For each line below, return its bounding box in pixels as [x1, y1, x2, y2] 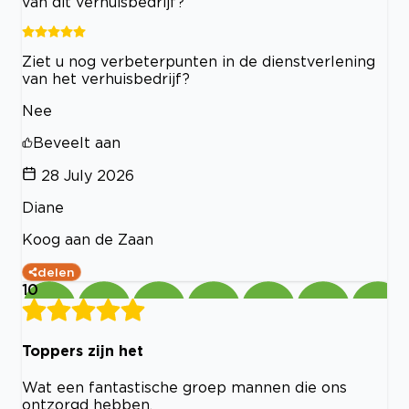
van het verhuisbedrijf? [22, 69, 190, 87]
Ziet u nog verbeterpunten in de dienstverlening [22, 52, 375, 69]
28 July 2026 [41, 166, 134, 184]
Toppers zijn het [22, 341, 143, 359]
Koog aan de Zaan [22, 230, 153, 247]
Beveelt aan [33, 133, 121, 151]
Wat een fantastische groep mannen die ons [22, 379, 347, 396]
